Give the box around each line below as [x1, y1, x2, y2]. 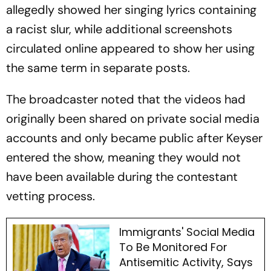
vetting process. [6, 188, 95, 204]
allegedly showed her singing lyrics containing [6, 1, 256, 18]
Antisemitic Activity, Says [119, 254, 253, 270]
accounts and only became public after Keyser [6, 129, 263, 146]
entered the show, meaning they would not [6, 149, 241, 165]
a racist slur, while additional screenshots [6, 21, 232, 37]
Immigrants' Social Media [119, 224, 255, 240]
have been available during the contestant [6, 168, 238, 184]
